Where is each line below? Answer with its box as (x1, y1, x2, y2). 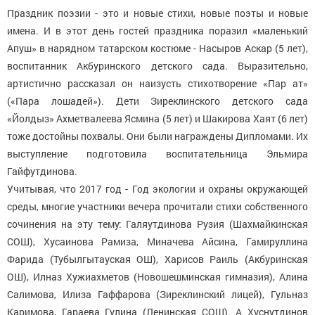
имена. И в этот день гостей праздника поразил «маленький (7, 23, 308, 37)
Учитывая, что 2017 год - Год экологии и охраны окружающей (7, 181, 308, 195)
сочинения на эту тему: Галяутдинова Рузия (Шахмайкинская (7, 217, 308, 231)
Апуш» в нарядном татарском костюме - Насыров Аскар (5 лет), (7, 41, 308, 55)
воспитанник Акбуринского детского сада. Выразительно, (7, 58, 308, 72)
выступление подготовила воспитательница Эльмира (7, 146, 308, 160)
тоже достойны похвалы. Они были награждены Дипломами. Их (7, 129, 308, 143)
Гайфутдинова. (7, 164, 77, 178)
